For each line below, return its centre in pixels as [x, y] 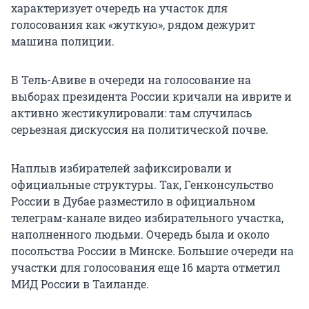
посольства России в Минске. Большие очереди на [152, 251]
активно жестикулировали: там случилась [131, 113]
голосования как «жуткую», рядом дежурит [133, 25]
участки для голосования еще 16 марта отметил [146, 268]
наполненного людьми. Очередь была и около [140, 235]
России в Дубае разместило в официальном [133, 201]
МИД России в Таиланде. [80, 284]
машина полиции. [63, 41]
